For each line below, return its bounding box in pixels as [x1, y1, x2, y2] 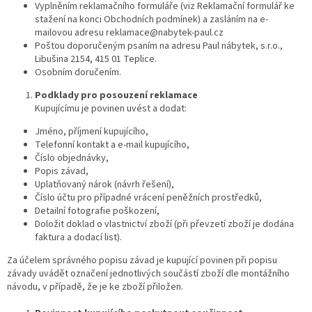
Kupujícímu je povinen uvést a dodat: [35, 102, 187, 116]
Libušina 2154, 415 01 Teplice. [35, 52, 157, 67]
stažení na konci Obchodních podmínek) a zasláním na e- [35, 13, 268, 27]
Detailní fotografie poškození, [35, 204, 159, 219]
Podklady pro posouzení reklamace [35, 88, 198, 103]
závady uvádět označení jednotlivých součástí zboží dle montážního [7, 267, 290, 281]
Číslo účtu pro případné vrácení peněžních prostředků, [35, 191, 262, 205]
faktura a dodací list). [35, 231, 122, 245]
